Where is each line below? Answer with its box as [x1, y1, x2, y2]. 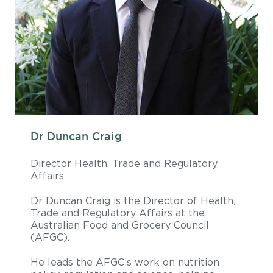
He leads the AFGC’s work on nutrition [30, 257, 219, 268]
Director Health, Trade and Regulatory [30, 158, 218, 169]
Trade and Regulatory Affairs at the [30, 207, 205, 219]
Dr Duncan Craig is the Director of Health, [30, 195, 235, 207]
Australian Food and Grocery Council [30, 219, 209, 231]
